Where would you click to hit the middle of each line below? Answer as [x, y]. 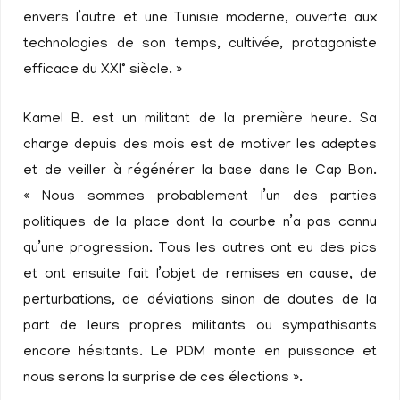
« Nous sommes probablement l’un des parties [200, 197]
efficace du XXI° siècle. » [103, 71]
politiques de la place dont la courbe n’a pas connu [200, 223]
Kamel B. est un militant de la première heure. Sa [200, 120]
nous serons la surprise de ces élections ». [163, 379]
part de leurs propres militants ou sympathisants [200, 327]
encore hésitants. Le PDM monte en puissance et [200, 353]
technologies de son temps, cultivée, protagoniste [200, 45]
